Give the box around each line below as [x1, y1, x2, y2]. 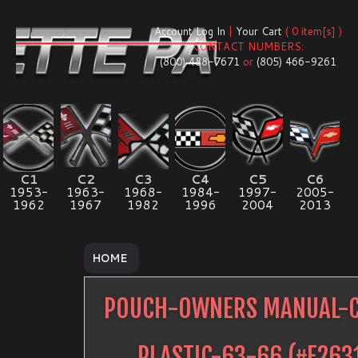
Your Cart [236, 24, 282, 38]
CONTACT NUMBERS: [193, 39, 304, 54]
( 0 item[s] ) [282, 24, 342, 38]
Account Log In [154, 24, 225, 38]
